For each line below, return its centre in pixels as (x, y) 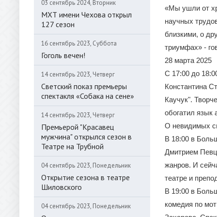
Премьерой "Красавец (77, 127)
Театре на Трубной (72, 146)
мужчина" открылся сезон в (86, 137)
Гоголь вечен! (63, 55)
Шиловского (62, 187)
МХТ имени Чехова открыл (86, 15)
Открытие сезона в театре (85, 177)
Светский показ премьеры (84, 86)
